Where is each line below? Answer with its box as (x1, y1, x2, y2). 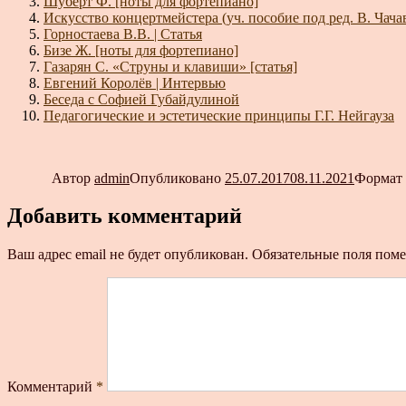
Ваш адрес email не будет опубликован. (7, 246, 248, 263)
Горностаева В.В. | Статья (43, 25, 202, 42)
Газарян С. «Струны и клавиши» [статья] (43, 58, 297, 74)
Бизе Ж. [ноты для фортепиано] (43, 42, 238, 58)
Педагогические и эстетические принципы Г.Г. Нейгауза (43, 107, 394, 123)
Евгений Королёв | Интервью (43, 74, 226, 91)
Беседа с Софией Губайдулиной (43, 91, 239, 107)
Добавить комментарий (7, 204, 242, 228)
